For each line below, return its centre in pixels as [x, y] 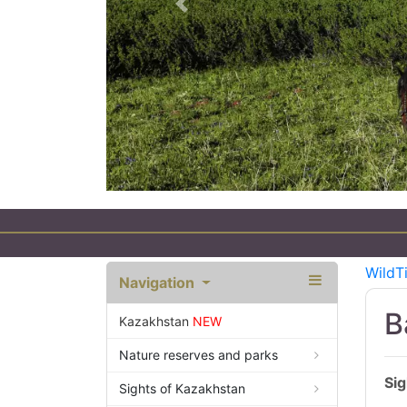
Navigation [159, 283]
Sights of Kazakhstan [182, 389]
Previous [210, 13]
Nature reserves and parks [199, 355]
